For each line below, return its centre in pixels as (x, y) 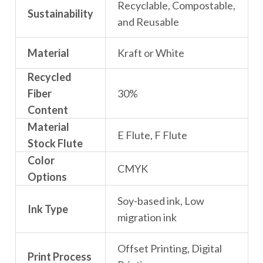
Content (48, 110)
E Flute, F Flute (152, 135)
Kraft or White (151, 53)
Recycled (49, 77)
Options (47, 177)
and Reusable (148, 22)
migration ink (147, 218)
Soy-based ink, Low (161, 201)
